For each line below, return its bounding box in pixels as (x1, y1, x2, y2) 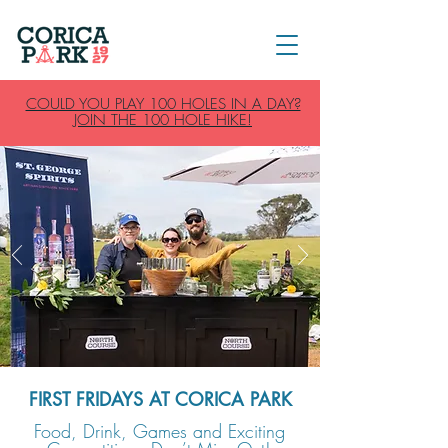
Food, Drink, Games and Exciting (33, 419, 285, 443)
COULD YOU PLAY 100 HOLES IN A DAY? (25, 94, 301, 114)
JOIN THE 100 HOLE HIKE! (74, 110, 252, 130)
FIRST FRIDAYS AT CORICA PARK (29, 387, 292, 411)
